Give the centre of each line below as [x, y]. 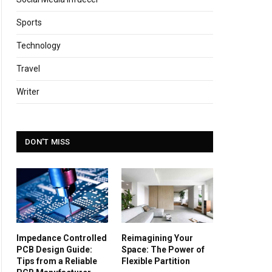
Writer [28, 91]
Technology [39, 45]
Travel [28, 68]
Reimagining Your [157, 238]
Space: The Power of [163, 249]
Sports [29, 22]
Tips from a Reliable [57, 261]
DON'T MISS [48, 141]
